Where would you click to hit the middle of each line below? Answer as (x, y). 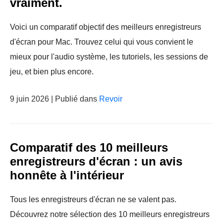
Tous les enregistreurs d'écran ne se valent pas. (93, 199)
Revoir (111, 99)
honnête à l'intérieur (67, 175)
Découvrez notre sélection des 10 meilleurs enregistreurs (110, 214)
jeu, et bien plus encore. (52, 72)
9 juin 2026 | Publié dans (55, 99)
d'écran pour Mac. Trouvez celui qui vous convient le (102, 42)
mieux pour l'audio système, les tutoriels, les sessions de (109, 57)
